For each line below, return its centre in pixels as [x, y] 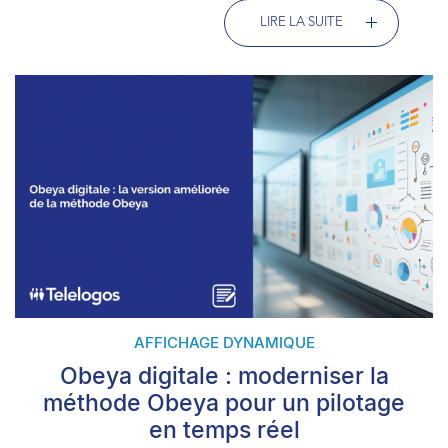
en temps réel [224, 430]
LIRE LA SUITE [301, 22]
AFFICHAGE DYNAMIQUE [224, 343]
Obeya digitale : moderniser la [224, 376]
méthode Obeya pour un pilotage [224, 403]
